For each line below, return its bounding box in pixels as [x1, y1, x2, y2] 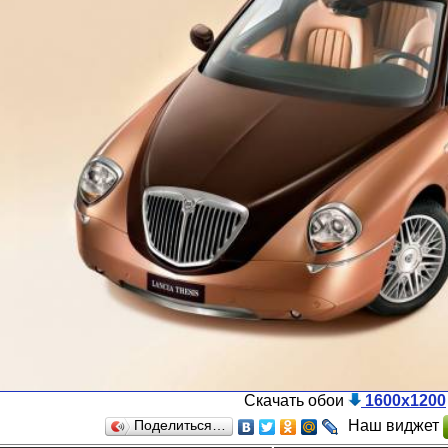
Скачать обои [244, 391, 348, 409]
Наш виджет [347, 416, 443, 434]
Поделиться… [133, 417, 226, 433]
